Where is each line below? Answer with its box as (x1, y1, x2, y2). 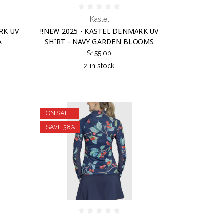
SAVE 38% (45, 123, 75, 131)
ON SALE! (45, 109, 74, 117)
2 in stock (84, 62, 115, 70)
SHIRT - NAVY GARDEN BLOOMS (45, 36, 154, 46)
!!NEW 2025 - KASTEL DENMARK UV (40, 26, 159, 36)
